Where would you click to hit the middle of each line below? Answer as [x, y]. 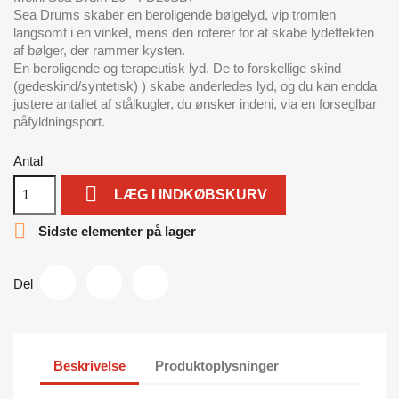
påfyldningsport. [59, 121]
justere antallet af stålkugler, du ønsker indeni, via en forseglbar [195, 103]
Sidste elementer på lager [115, 231]
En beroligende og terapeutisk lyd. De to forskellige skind [177, 68]
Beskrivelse [90, 366]
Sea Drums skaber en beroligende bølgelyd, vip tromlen [175, 14]
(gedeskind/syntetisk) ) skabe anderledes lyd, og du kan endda [195, 85]
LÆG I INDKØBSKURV [191, 194]
